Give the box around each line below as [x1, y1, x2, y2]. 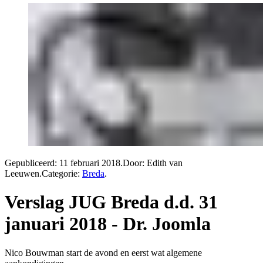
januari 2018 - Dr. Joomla [5, 213, 211, 235]
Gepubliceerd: [5, 157, 59, 168]
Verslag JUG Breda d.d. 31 [5, 191, 218, 213]
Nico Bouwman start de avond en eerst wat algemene [5, 247, 202, 258]
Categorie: [42, 168, 82, 178]
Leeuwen [5, 168, 39, 178]
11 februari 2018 [59, 157, 120, 168]
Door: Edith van [123, 157, 183, 168]
